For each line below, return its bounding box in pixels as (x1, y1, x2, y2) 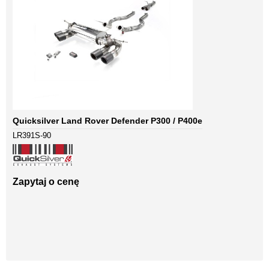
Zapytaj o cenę (13, 177, 79, 187)
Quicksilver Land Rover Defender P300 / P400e (13, 116, 202, 126)
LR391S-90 (13, 131, 51, 141)
